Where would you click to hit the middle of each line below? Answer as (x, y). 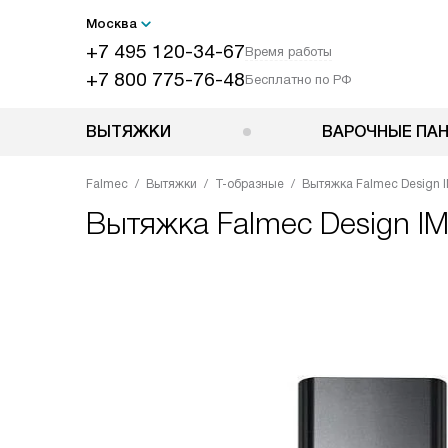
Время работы (288, 51)
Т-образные (249, 184)
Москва (111, 23)
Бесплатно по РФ (298, 79)
